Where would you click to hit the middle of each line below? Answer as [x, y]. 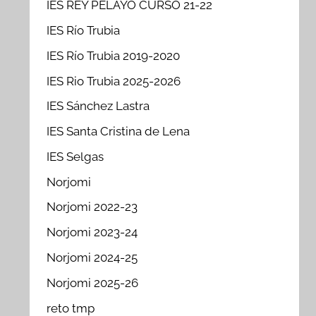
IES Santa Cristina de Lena [119, 132]
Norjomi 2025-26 [93, 282]
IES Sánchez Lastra [98, 106]
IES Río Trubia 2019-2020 [114, 55]
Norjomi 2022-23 [92, 207]
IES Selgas [75, 156]
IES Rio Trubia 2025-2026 [114, 81]
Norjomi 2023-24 [92, 232]
